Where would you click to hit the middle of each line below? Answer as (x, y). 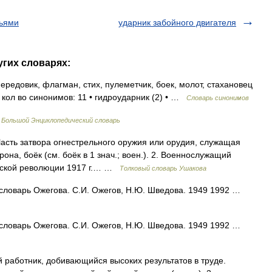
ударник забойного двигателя (177, 22)
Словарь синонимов (218, 98)
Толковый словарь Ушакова (163, 168)
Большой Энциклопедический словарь (61, 120)
